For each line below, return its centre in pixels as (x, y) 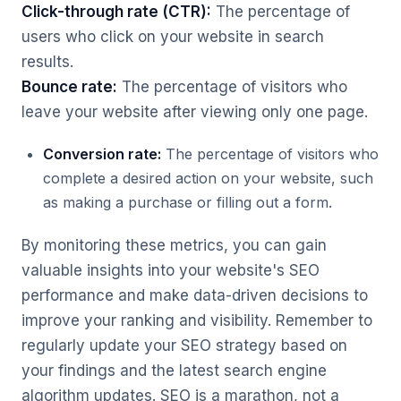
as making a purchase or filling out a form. (188, 202)
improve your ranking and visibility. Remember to (197, 320)
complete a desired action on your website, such (208, 178)
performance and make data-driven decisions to (195, 295)
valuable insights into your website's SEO (171, 270)
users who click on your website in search (173, 37)
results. (47, 62)
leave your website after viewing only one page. (195, 112)
